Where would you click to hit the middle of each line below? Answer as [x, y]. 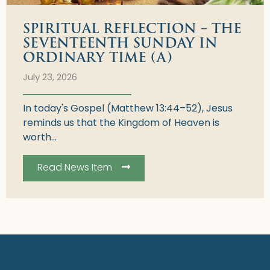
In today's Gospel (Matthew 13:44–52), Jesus [128, 109]
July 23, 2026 [50, 78]
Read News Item [75, 168]
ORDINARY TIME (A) [98, 57]
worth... [40, 138]
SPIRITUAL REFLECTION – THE [132, 28]
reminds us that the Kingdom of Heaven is [121, 123]
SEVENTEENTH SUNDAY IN [120, 43]
